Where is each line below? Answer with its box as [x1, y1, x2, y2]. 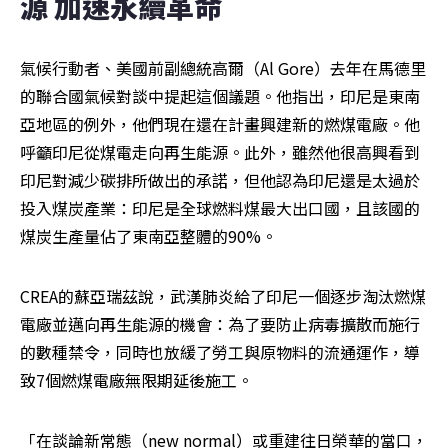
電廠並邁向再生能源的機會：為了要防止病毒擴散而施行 [20, 311, 420, 336]
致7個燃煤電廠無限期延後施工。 [20, 367, 253, 392]
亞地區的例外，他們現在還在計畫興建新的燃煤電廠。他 [20, 111, 420, 136]
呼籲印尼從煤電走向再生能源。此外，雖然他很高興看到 [20, 139, 420, 164]
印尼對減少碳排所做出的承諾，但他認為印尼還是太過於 [20, 167, 420, 192]
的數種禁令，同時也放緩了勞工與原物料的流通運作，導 [20, 339, 420, 364]
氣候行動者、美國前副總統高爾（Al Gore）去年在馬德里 [20, 55, 426, 80]
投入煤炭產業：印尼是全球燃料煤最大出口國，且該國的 [20, 195, 420, 220]
